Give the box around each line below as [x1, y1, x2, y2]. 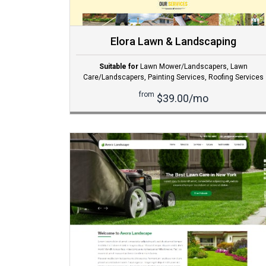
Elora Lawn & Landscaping [110, 35, 236, 48]
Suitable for [99, 62, 138, 71]
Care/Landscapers [83, 73, 144, 82]
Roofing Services [208, 73, 264, 82]
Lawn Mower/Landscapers [140, 62, 227, 71]
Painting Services [148, 73, 205, 82]
